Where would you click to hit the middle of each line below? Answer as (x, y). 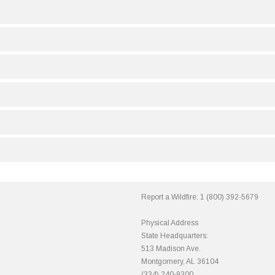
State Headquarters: (174, 236)
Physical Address (169, 223)
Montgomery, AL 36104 (180, 261)
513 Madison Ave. (171, 249)
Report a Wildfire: (170, 197)
